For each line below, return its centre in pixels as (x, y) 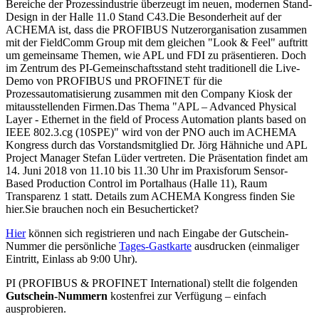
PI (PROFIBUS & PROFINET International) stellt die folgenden (152, 283)
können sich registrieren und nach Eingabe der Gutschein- (157, 233)
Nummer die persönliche (62, 246)
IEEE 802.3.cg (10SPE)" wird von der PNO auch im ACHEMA (151, 132)
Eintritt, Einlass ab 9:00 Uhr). (72, 258)
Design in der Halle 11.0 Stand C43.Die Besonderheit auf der (143, 16)
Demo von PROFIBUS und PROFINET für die (114, 80)
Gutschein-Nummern (57, 296)
